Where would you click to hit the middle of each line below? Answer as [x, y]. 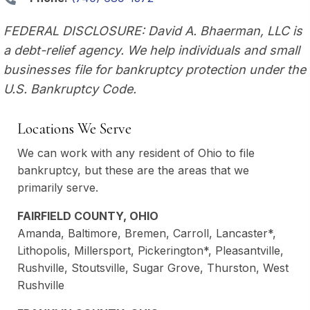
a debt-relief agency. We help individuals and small [152, 51]
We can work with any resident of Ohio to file [136, 153]
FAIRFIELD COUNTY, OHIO [88, 216]
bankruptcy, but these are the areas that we [133, 171]
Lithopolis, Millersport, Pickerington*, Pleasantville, [151, 251]
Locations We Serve [74, 129]
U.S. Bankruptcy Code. [70, 89]
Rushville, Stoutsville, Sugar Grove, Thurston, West [153, 268]
